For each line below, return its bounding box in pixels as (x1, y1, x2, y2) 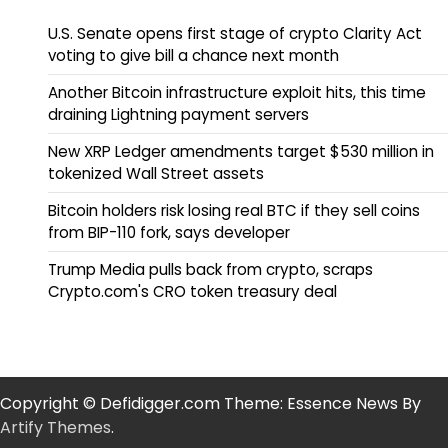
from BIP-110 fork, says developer (48, 222, 290, 244)
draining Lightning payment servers (48, 104, 309, 126)
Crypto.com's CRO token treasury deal (48, 281, 337, 303)
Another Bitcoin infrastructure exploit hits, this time (48, 82, 426, 104)
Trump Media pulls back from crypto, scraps (48, 259, 373, 281)
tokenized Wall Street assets (48, 163, 264, 185)
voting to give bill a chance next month (48, 45, 339, 67)
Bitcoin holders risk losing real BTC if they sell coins (48, 200, 420, 222)
